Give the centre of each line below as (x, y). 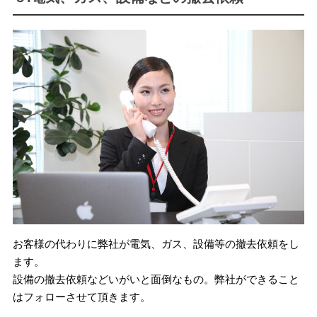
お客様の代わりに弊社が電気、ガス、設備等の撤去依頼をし (156, 243)
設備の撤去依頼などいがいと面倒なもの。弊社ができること (156, 279)
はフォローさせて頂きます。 (81, 296)
